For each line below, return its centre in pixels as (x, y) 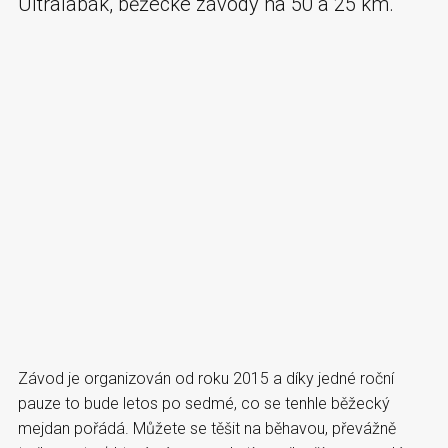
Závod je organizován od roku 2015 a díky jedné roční (206, 378)
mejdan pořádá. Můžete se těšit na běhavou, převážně (207, 428)
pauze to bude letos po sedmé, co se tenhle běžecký (204, 403)
